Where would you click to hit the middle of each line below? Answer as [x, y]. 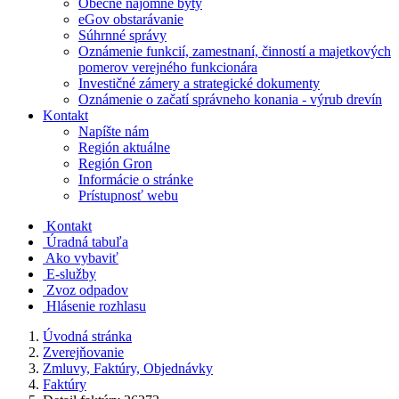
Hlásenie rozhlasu [96, 306]
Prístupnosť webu [128, 195]
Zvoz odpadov [87, 290]
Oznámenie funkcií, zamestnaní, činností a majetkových [235, 51]
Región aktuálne [124, 147]
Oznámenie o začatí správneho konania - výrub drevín [230, 99]
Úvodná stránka [87, 336]
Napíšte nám [114, 131]
